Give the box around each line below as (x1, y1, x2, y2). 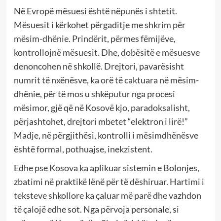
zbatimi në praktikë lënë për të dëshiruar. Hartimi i (13, 176, 204, 187)
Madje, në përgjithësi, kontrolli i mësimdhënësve (13, 129, 198, 141)
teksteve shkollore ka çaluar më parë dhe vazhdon (13, 189, 201, 201)
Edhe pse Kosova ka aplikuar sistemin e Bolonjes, (13, 162, 199, 173)
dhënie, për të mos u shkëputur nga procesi (13, 88, 175, 99)
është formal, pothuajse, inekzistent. (13, 143, 152, 154)
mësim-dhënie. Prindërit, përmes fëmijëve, (13, 33, 176, 44)
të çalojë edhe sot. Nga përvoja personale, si (13, 203, 179, 215)
